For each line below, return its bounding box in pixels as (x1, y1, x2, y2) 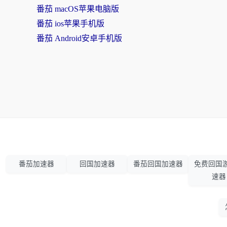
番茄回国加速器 (133, 160, 183, 168)
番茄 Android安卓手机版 (36, 34, 122, 43)
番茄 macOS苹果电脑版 (36, 5, 119, 13)
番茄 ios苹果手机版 (36, 19, 104, 28)
